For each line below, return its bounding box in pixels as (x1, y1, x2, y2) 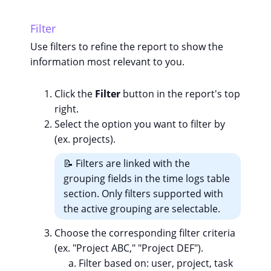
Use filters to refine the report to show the (30, 40, 223, 54)
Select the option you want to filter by (54, 117, 225, 131)
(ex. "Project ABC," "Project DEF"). (54, 241, 203, 255)
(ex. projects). (54, 132, 116, 146)
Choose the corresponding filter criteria (54, 226, 235, 240)
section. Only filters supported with (64, 187, 223, 201)
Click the (54, 87, 95, 101)
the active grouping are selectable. (64, 202, 220, 216)
